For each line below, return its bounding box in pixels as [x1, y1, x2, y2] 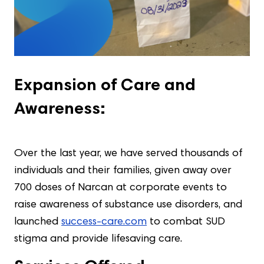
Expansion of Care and [14, 78, 196, 95]
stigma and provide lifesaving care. [14, 234, 182, 245]
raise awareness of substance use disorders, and [14, 200, 242, 211]
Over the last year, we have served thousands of [14, 148, 242, 160]
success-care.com [61, 217, 147, 228]
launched [14, 217, 61, 228]
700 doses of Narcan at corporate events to [14, 183, 227, 194]
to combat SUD [147, 217, 225, 228]
